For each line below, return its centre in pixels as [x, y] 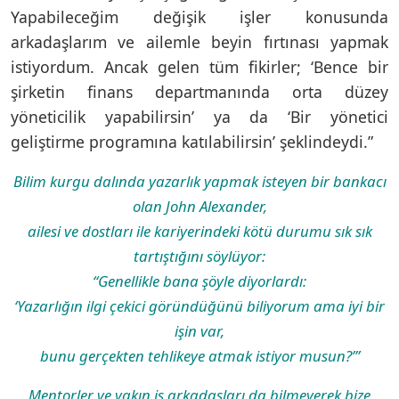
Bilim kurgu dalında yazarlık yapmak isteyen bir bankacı [199, 181]
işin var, [199, 330]
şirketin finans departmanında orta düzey [199, 91]
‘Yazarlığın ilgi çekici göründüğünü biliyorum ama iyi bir [199, 305]
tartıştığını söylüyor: [199, 256]
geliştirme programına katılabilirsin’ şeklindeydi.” [192, 141]
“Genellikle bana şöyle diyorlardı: [199, 281]
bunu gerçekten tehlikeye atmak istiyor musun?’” [199, 355]
